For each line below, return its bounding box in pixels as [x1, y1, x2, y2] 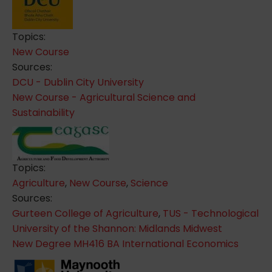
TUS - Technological [163, 206, 259, 220]
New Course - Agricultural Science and [12, 90, 195, 104]
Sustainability [12, 105, 75, 120]
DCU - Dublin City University [12, 75, 144, 89]
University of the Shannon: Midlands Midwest [12, 221, 222, 236]
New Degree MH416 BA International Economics [12, 236, 239, 251]
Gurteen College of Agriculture [12, 206, 158, 220]
